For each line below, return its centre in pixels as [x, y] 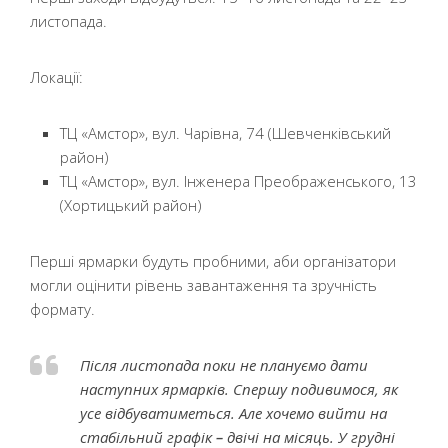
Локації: [56, 77]
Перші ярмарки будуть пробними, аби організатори [213, 261]
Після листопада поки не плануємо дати [224, 365]
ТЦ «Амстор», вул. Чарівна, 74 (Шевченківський [225, 133]
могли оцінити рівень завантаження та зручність [203, 285]
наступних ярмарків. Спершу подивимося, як [239, 389]
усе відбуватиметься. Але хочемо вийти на [233, 413]
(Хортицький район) [131, 205]
